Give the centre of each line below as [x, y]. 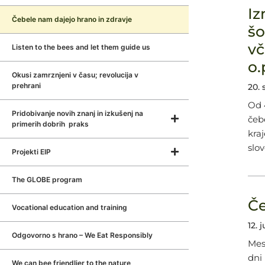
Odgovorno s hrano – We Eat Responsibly [82, 235]
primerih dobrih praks [50, 124]
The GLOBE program [47, 180]
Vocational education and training [70, 207]
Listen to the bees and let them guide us [81, 47]
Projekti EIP [31, 152]
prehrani [26, 85]
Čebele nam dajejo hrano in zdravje [72, 19]
